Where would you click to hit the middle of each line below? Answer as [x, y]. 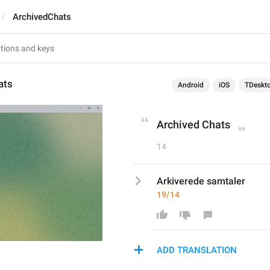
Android [191, 85]
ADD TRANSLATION [197, 250]
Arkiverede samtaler [201, 181]
